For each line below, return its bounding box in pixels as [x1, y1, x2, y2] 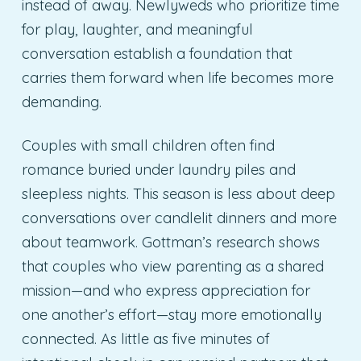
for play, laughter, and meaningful [21, 19, 253, 39]
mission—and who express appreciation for [21, 280, 310, 300]
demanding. [21, 92, 102, 111]
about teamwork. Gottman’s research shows [21, 232, 320, 251]
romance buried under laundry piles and [21, 160, 296, 179]
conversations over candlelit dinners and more [21, 208, 337, 227]
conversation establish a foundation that [21, 44, 293, 63]
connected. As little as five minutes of [21, 329, 270, 348]
